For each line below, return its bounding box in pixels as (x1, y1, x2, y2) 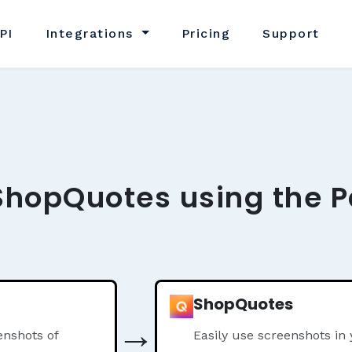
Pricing (181, 26, 231, 41)
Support (262, 26, 320, 41)
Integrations (45, 26, 139, 41)
